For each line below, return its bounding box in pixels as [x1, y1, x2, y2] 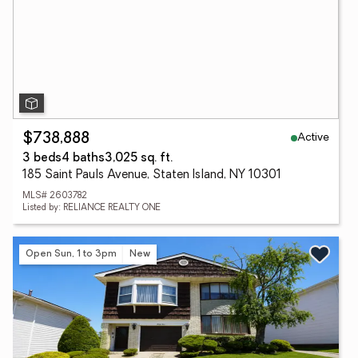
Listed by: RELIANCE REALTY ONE [22, 204, 161, 213]
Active [297, 131, 329, 144]
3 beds [22, 153, 62, 165]
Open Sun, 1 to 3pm [26, 249, 117, 259]
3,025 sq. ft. [105, 153, 173, 165]
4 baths [62, 153, 105, 165]
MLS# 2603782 [22, 192, 87, 201]
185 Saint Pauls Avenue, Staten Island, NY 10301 [22, 169, 281, 181]
